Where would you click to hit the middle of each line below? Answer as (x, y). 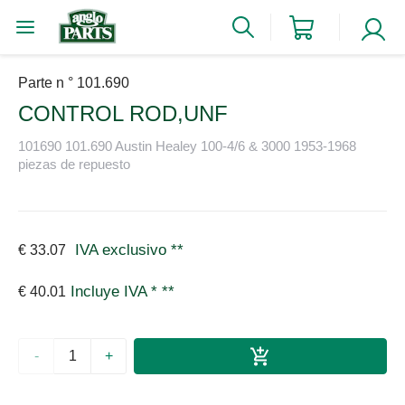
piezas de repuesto (74, 164)
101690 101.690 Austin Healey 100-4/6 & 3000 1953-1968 (187, 146)
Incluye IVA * (116, 292)
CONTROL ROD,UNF (123, 113)
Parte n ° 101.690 (74, 83)
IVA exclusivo (118, 250)
